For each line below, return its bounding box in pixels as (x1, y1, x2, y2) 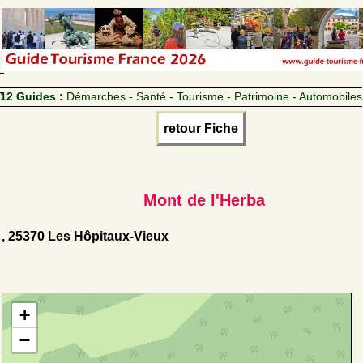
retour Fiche (164, 121, 238, 135)
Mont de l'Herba (143, 190, 265, 209)
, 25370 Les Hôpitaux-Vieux (2, 228, 169, 243)
